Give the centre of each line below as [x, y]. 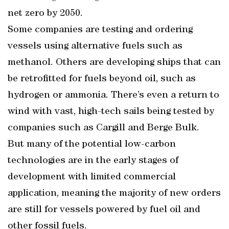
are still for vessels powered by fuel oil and [104, 210]
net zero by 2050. [45, 14]
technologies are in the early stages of [93, 161]
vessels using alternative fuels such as [95, 47]
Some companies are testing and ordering [100, 30]
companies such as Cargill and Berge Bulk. [104, 128]
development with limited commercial [92, 177]
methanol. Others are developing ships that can [114, 63]
